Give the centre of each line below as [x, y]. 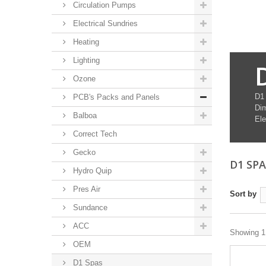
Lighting [85, 60]
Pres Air [85, 189]
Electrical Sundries [104, 23]
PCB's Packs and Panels [115, 97]
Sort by [243, 194]
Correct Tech [94, 134]
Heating [85, 42]
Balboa [84, 115]
